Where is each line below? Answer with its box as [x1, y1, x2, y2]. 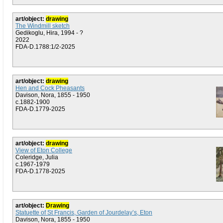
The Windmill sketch [15, 22, 70, 29]
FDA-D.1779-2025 [15, 106, 65, 112]
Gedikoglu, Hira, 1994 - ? [15, 29, 83, 36]
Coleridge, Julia [15, 154, 58, 161]
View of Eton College [15, 147, 72, 154]
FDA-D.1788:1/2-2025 [15, 43, 75, 50]
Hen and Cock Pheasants [15, 85, 85, 92]
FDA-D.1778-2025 [15, 168, 65, 175]
